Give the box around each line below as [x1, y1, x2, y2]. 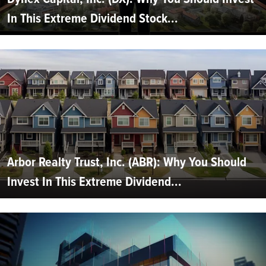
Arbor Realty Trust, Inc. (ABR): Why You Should [7, 151, 246, 172]
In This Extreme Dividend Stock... [7, 8, 178, 28]
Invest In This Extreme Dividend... [7, 171, 182, 191]
